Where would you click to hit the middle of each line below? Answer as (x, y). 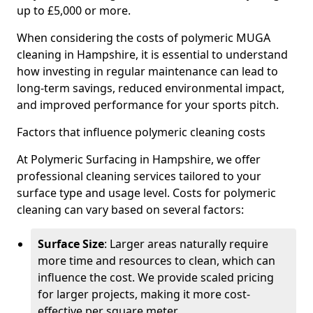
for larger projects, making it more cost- (144, 294)
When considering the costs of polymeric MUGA (144, 38)
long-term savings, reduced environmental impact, (151, 88)
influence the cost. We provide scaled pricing (156, 277)
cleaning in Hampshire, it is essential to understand (152, 54)
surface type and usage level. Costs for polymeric (146, 193)
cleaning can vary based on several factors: (130, 210)
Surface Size (71, 244)
